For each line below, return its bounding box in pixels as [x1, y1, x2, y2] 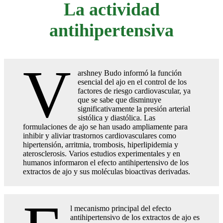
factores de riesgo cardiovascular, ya [78, 86, 191, 95]
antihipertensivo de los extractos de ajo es [70, 213, 200, 222]
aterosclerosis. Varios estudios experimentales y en [23, 149, 180, 158]
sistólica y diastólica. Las [78, 113, 156, 122]
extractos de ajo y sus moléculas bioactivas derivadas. [23, 167, 190, 176]
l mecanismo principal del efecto [70, 204, 172, 213]
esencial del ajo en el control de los [78, 77, 187, 86]
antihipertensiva [49, 20, 174, 40]
